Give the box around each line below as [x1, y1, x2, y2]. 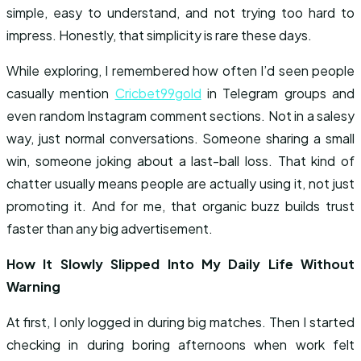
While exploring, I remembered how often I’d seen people [6, 62, 355, 79]
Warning [6, 278, 60, 295]
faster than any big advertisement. [6, 220, 213, 237]
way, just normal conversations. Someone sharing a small [6, 130, 355, 147]
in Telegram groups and [201, 85, 355, 102]
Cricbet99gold [114, 85, 201, 102]
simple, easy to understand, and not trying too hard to [6, 4, 355, 21]
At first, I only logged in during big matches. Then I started [6, 313, 355, 330]
